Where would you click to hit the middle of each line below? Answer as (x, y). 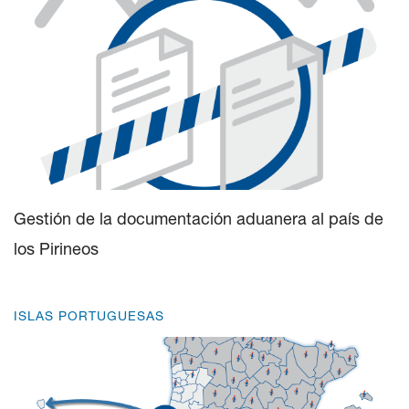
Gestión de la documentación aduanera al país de (199, 218)
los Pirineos (56, 248)
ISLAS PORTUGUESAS (89, 315)
